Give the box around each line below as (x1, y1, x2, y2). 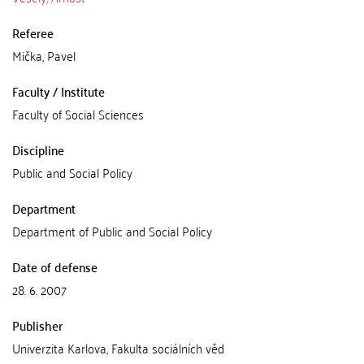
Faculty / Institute (12, 80, 105, 102)
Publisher (12, 314, 63, 336)
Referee (12, 21, 54, 44)
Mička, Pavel (12, 44, 76, 67)
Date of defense (12, 255, 97, 278)
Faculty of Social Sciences (12, 102, 144, 125)
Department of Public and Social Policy (12, 219, 212, 242)
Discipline (12, 138, 64, 161)
